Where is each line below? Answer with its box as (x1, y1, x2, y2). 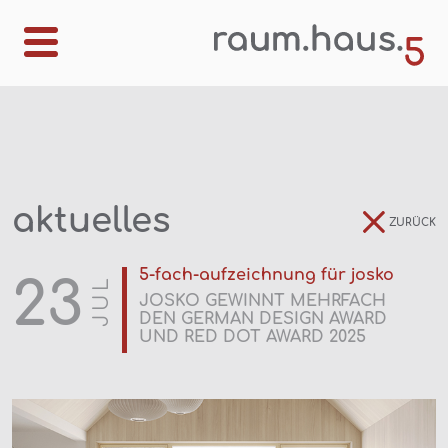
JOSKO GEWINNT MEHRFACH (139, 292, 386, 310)
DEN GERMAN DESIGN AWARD (139, 310, 387, 328)
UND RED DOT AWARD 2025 (139, 328, 366, 346)
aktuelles (12, 202, 170, 240)
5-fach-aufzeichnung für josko (139, 266, 394, 284)
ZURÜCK (388, 217, 436, 229)
